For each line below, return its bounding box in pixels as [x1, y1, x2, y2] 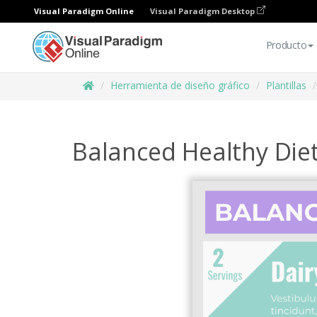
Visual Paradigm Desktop [150, 6, 257, 16]
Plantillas [266, 79, 306, 92]
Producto [265, 38, 307, 52]
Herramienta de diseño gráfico [110, 79, 250, 92]
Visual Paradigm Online [34, 6, 134, 16]
